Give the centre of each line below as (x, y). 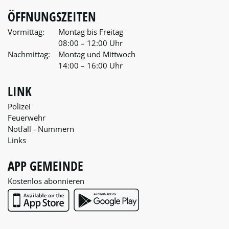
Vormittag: (26, 32)
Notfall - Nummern (41, 129)
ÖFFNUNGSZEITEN (52, 17)
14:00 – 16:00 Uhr (90, 66)
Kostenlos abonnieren (46, 181)
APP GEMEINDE (45, 166)
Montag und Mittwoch (97, 54)
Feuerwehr (27, 118)
